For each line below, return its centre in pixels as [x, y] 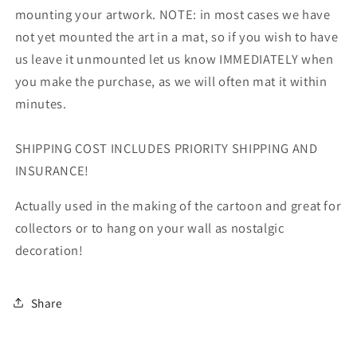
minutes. [41, 103]
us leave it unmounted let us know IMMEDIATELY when [174, 59]
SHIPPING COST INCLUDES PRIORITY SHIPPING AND [166, 148]
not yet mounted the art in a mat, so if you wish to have [177, 36]
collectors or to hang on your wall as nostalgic [149, 228]
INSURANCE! [52, 170]
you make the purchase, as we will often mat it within [171, 81]
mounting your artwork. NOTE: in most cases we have [173, 14]
